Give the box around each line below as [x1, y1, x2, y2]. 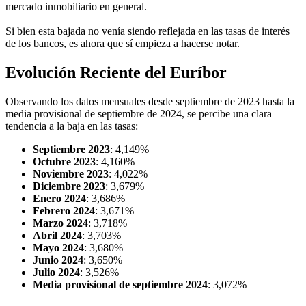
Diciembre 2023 [33, 180, 105, 192]
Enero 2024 [33, 193, 86, 204]
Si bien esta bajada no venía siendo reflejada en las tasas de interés [5, 25, 290, 38]
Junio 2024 [33, 254, 83, 266]
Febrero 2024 [33, 205, 95, 217]
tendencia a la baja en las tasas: [5, 120, 138, 132]
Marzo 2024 [33, 217, 88, 229]
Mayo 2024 [33, 242, 84, 253]
